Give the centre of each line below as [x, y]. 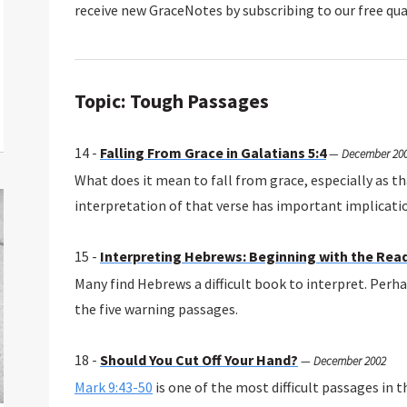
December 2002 [349, 362]
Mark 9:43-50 [113, 387]
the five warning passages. [156, 309]
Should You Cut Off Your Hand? [199, 360]
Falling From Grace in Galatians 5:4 [213, 153]
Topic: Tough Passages [171, 102]
